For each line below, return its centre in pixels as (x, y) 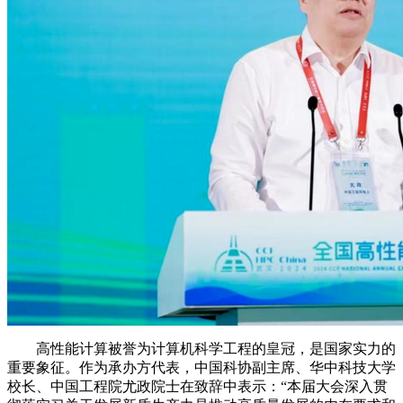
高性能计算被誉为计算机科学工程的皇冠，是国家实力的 (201, 349)
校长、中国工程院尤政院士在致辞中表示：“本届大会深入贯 (197, 386)
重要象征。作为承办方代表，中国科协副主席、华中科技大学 (201, 367)
